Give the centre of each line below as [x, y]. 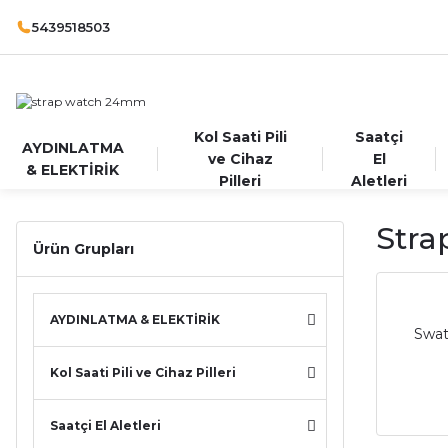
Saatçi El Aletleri [105, 425]
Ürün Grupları [83, 249]
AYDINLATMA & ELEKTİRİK [135, 319]
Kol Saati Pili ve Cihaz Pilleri [143, 372]
